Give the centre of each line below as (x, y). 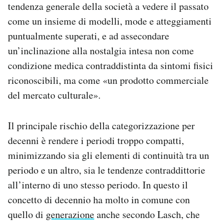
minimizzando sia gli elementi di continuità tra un (109, 155)
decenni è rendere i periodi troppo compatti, (96, 141)
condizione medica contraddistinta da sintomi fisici (110, 66)
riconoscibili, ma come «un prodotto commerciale (108, 80)
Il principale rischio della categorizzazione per (101, 126)
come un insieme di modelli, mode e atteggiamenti (110, 21)
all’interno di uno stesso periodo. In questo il (98, 185)
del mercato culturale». (54, 95)
